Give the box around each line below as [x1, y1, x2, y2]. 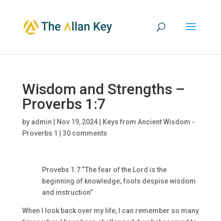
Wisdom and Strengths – [22, 80, 185, 98]
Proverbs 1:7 [22, 95, 106, 112]
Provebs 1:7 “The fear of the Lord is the [41, 166, 167, 174]
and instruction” [41, 188, 93, 196]
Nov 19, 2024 [56, 118, 98, 126]
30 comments [62, 129, 107, 137]
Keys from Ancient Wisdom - [102, 118, 195, 126]
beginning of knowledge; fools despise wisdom [41, 177, 196, 185]
